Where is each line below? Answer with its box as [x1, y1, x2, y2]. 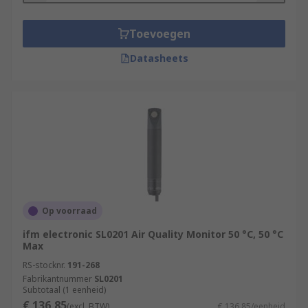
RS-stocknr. [23, 259, 65, 271]
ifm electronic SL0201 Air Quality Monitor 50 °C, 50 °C [23, 228, 283, 241]
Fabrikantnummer [23, 273, 92, 285]
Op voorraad [42, 205, 97, 217]
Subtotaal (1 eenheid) [23, 284, 106, 296]
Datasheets [129, 52, 188, 65]
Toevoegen [129, 26, 190, 41]
